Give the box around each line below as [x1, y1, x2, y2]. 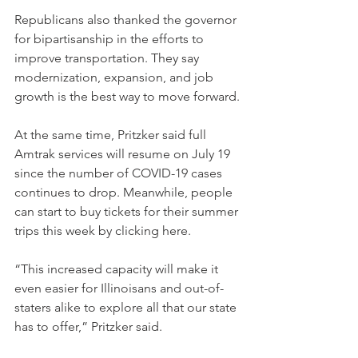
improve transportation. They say [14, 50, 202, 66]
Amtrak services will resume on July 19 [14, 146, 233, 162]
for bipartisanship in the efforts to [14, 31, 207, 47]
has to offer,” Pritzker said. [14, 319, 162, 335]
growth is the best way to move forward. [14, 89, 240, 105]
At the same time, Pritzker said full [14, 127, 209, 143]
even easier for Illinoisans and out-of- [14, 280, 224, 296]
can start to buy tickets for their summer [14, 204, 241, 220]
